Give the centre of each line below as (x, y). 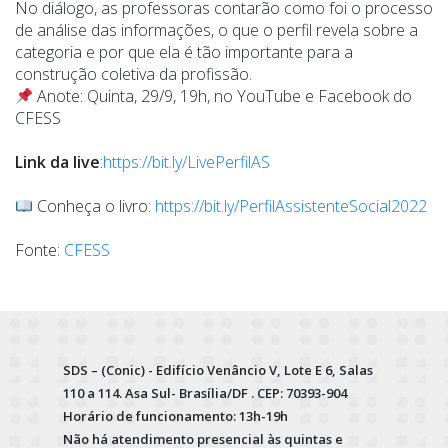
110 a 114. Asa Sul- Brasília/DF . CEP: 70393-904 (205, 393)
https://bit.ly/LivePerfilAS (186, 162)
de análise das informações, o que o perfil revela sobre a (216, 30)
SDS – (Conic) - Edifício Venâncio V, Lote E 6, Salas (218, 370)
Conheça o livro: (94, 206)
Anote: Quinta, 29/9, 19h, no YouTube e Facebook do (223, 96)
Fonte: (39, 250)
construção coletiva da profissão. (133, 74)
